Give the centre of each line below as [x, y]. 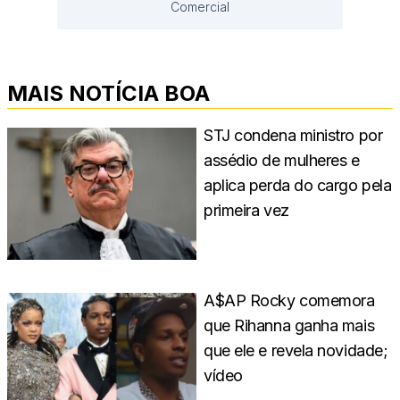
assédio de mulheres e [282, 160]
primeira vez [246, 210]
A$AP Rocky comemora [289, 301]
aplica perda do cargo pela [298, 185]
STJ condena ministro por [293, 135]
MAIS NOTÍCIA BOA [108, 93]
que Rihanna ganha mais [289, 326]
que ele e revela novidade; [296, 351]
